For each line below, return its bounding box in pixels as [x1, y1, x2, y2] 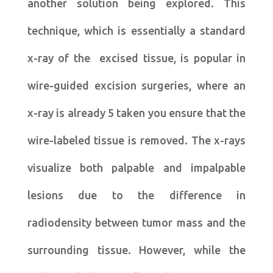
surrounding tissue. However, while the [27, 243, 246, 256]
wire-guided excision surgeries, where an [27, 79, 246, 91]
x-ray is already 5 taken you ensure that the [27, 106, 246, 119]
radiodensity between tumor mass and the [27, 216, 246, 229]
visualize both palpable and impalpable [27, 161, 246, 174]
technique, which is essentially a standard [27, 24, 246, 37]
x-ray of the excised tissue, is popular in [27, 51, 246, 64]
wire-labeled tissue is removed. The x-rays [27, 133, 246, 146]
